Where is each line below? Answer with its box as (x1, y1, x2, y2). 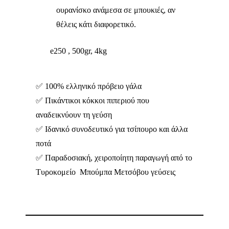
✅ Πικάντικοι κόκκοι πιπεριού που (36, 96, 149, 105)
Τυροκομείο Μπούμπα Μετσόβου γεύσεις (36, 167, 175, 176)
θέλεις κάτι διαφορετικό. (56, 19, 136, 29)
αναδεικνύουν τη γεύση (36, 110, 112, 119)
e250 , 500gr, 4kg (50, 46, 109, 55)
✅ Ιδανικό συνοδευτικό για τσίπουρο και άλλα (36, 124, 188, 133)
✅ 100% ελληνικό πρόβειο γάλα (36, 81, 142, 90)
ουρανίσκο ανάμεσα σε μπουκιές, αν (56, 5, 175, 14)
